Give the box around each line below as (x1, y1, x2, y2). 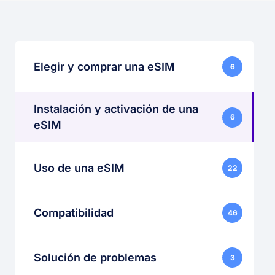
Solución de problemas (34, 250, 157, 264)
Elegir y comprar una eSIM (34, 60, 175, 73)
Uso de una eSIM (34, 161, 125, 174)
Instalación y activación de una (34, 103, 198, 115)
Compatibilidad (34, 206, 114, 219)
